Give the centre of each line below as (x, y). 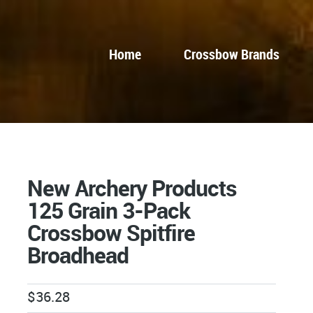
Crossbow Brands (232, 54)
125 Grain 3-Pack (109, 210)
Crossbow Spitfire (111, 232)
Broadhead (78, 255)
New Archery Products (132, 188)
